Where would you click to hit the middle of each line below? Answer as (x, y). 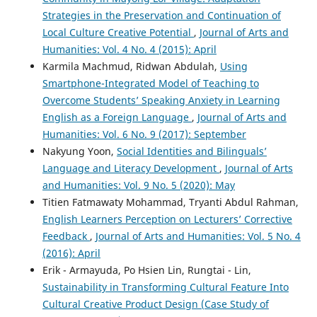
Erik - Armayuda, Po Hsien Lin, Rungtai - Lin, (146, 270)
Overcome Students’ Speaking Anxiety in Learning (161, 100)
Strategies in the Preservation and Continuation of (161, 15)
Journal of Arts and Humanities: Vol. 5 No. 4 (198, 236)
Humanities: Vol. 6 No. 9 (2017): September (144, 134)
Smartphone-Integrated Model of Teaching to (150, 83)
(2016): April (71, 253)
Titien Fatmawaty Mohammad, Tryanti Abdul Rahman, (170, 202)
